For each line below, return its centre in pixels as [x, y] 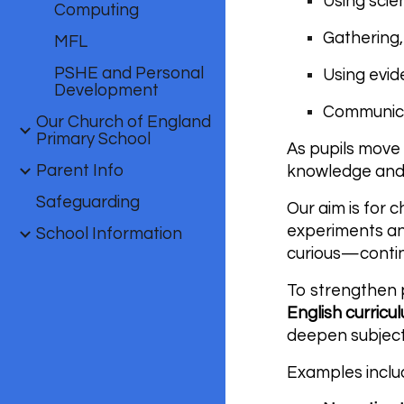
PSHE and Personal [129, 73]
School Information [109, 234]
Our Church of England [124, 122]
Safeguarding [88, 202]
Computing [96, 10]
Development [106, 91]
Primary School [93, 139]
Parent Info [80, 171]
